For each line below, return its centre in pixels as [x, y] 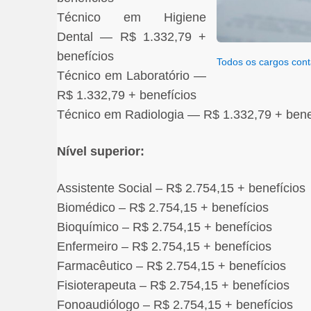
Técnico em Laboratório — [132, 75]
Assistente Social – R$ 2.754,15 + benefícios [181, 188]
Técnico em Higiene [132, 17]
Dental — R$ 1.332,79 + [132, 36]
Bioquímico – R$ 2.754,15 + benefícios [165, 227]
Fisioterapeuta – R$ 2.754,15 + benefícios [173, 285]
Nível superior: [101, 151]
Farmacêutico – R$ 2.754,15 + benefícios [171, 266]
